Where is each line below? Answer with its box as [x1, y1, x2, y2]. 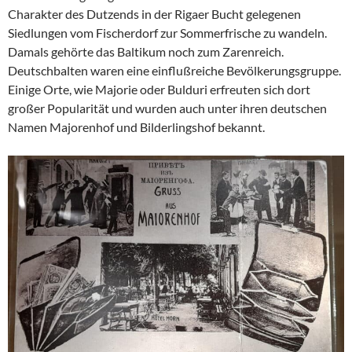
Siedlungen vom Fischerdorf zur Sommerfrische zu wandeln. [8, 25, 327, 41]
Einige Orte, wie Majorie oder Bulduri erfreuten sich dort [8, 82, 310, 97]
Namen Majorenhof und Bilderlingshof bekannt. [8, 119, 265, 135]
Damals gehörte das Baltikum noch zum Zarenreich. [8, 44, 284, 60]
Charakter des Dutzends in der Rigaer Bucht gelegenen [8, 6, 301, 22]
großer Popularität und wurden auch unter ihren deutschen [8, 101, 327, 116]
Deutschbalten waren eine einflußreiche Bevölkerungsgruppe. [8, 63, 341, 79]
